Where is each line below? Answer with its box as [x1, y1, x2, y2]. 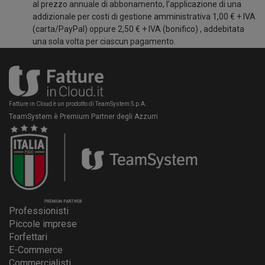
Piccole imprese [9, 218, 77, 230]
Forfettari [9, 231, 47, 243]
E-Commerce [9, 244, 63, 256]
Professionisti [9, 205, 69, 217]
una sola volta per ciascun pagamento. [33, 36, 176, 46]
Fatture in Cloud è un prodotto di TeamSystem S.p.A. [9, 100, 147, 107]
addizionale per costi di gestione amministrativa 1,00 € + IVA [33, 11, 256, 21]
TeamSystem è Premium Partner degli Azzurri [9, 112, 158, 121]
